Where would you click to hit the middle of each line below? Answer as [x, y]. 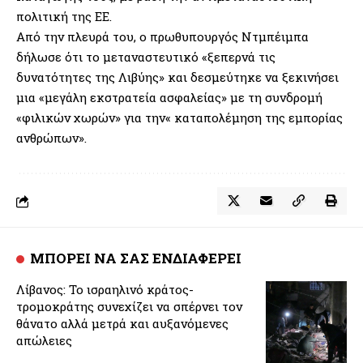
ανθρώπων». [51, 138]
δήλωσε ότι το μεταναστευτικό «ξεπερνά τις [146, 57]
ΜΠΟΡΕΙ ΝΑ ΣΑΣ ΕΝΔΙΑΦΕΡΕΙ [136, 258]
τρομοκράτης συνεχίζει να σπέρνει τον [129, 307]
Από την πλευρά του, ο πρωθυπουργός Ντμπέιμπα [162, 37]
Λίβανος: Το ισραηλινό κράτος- [105, 290]
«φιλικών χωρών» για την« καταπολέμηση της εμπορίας [179, 118]
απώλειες [44, 341]
